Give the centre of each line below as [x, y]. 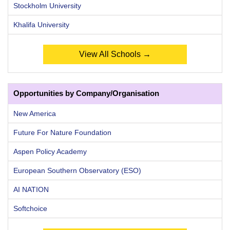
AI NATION [31, 189]
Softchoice [30, 208]
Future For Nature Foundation [62, 132]
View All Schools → [115, 54]
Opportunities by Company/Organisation [86, 93]
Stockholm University [47, 5]
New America [35, 113]
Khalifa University [41, 24]
